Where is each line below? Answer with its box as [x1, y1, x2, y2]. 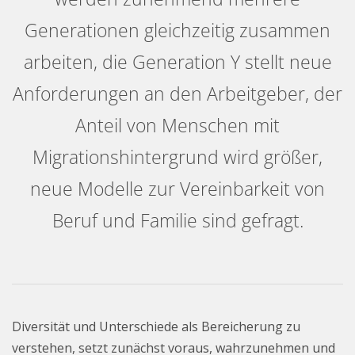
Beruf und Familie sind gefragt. [52, 208, 303, 233]
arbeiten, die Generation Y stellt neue [23, 49, 332, 74]
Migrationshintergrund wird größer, [32, 144, 323, 170]
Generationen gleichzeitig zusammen [25, 17, 330, 43]
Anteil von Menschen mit [75, 113, 280, 138]
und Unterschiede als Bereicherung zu [73, 318, 300, 335]
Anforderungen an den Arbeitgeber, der [13, 81, 342, 106]
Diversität [12, 318, 73, 335]
